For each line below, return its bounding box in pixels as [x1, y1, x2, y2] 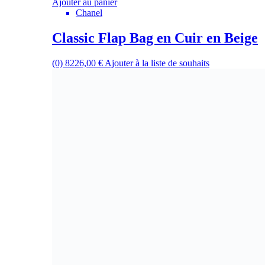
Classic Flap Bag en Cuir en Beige [52, 30, 258, 46]
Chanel [76, 8, 102, 18]
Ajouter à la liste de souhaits [105, 57, 209, 68]
